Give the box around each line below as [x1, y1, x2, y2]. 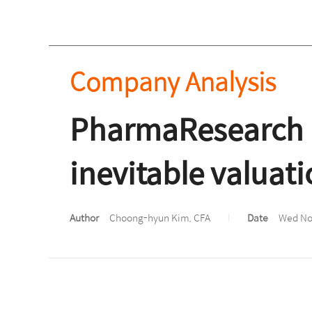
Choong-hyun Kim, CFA [107, 210, 210, 225]
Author [70, 210, 99, 225]
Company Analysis [70, 62, 276, 100]
